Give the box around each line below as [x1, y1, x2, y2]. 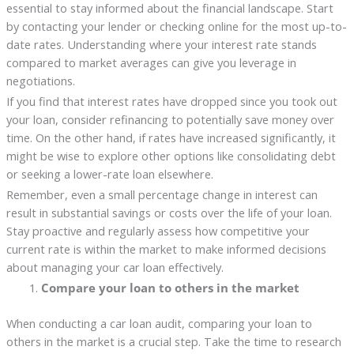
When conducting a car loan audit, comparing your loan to [6, 315, 312, 332]
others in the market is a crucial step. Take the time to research [6, 333, 341, 350]
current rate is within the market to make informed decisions [6, 241, 326, 258]
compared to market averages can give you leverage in [6, 55, 296, 71]
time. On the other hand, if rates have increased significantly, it [6, 130, 336, 146]
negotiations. [6, 73, 75, 89]
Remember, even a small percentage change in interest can [6, 186, 318, 203]
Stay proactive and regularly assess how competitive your [6, 223, 310, 239]
